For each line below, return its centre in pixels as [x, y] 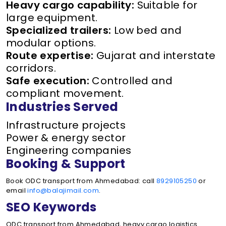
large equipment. [52, 18]
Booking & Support [66, 164]
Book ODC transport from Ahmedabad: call [81, 181]
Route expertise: [50, 55]
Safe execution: [48, 81]
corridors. [31, 68]
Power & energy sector [66, 138]
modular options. [51, 43]
